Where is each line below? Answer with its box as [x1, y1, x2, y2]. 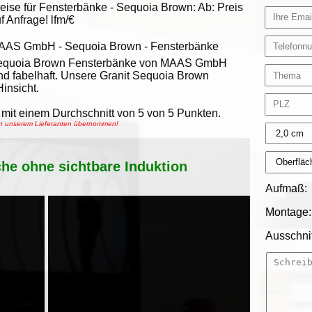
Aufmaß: [265, 182, 308, 194]
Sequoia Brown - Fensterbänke [65, 40, 219, 52]
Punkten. [174, 107, 221, 119]
